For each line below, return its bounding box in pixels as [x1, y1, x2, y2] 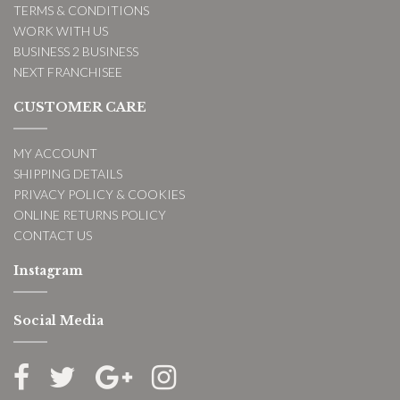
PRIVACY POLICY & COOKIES [13, 186, 185, 202]
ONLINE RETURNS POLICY [13, 206, 166, 222]
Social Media [13, 312, 104, 329]
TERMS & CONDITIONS [13, 2, 149, 18]
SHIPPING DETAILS [13, 165, 122, 181]
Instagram [13, 262, 83, 279]
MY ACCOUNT [13, 145, 97, 161]
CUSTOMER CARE [13, 98, 146, 115]
